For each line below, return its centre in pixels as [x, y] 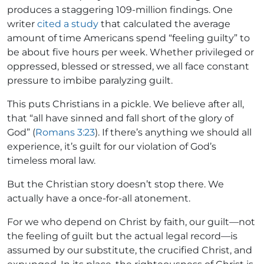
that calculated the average [164, 24]
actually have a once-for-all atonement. [99, 198]
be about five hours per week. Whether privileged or [131, 52]
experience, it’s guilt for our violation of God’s [112, 146]
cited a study [68, 24]
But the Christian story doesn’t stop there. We [115, 184]
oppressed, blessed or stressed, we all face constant [128, 66]
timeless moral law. [51, 160]
